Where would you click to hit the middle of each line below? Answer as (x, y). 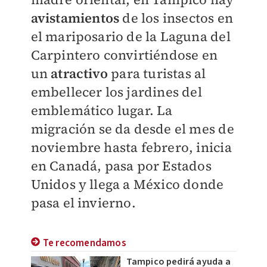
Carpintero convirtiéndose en (124, 55)
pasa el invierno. (83, 203)
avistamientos (77, 18)
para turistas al (159, 73)
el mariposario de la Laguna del (131, 36)
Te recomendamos (84, 243)
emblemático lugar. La (102, 110)
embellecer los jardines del (116, 92)
